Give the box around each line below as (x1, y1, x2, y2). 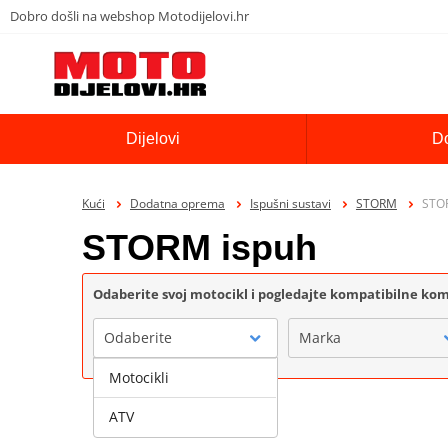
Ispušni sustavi (249, 194, 331, 212)
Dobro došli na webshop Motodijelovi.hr (10, 6, 249, 25)
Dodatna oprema (129, 194, 225, 212)
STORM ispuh (82, 226, 317, 268)
